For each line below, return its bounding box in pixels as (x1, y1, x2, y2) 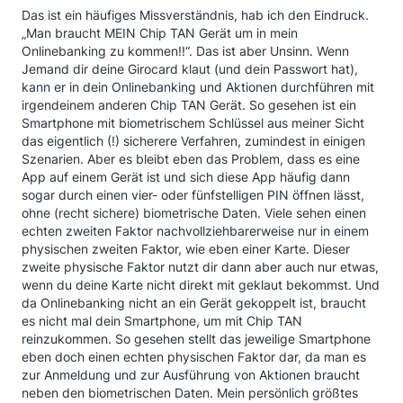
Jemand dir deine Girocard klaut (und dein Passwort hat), (22, 60, 358, 76)
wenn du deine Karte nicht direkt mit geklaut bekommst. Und (22, 276, 380, 292)
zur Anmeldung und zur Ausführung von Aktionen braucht (22, 366, 360, 382)
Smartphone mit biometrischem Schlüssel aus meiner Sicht (22, 114, 364, 130)
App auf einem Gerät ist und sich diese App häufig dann (22, 168, 350, 184)
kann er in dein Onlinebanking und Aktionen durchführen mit (22, 78, 374, 94)
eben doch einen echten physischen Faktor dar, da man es (22, 348, 366, 364)
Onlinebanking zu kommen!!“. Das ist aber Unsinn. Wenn (22, 42, 349, 58)
